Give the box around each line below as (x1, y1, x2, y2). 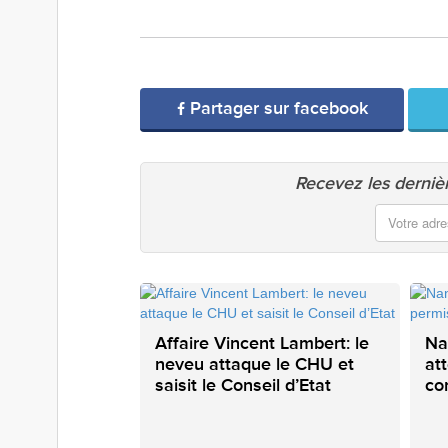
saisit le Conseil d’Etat (155, 374, 331, 396)
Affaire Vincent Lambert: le (155, 332, 369, 354)
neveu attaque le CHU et (155, 353, 354, 375)
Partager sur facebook (184, 97, 368, 119)
